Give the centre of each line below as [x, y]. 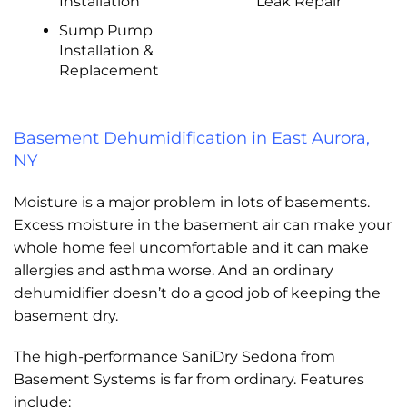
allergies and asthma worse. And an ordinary [174, 270]
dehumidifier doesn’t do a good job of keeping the [197, 293]
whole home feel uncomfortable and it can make [191, 248]
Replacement [109, 70]
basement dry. [66, 316]
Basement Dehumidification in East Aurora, [192, 138]
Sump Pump [105, 30]
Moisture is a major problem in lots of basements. [192, 202]
